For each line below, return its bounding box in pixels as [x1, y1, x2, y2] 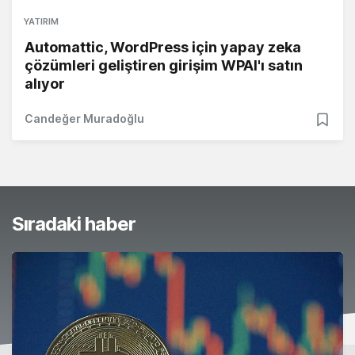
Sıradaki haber [12, 212, 136, 236]
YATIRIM [24, 16, 59, 28]
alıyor [25, 75, 65, 93]
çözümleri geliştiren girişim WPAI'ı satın [25, 57, 303, 74]
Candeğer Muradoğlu [25, 112, 144, 126]
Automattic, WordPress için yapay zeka [25, 39, 301, 56]
